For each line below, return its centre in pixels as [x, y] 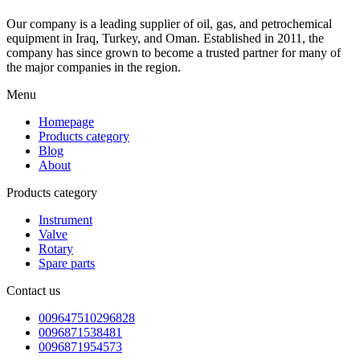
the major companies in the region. [95, 67]
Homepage [66, 121]
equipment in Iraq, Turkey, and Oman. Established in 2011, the [165, 38]
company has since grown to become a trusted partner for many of [174, 52]
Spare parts [67, 263]
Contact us [33, 290]
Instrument [65, 219]
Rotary [56, 248]
